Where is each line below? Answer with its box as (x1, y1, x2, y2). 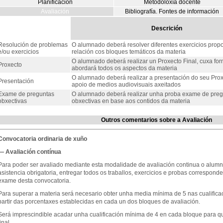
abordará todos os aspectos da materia (71, 65, 177, 72)
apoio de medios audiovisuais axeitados (71, 81, 181, 88)
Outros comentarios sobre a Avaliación (101, 116, 212, 123)
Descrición (151, 25, 182, 32)
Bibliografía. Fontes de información (125, 8, 219, 15)
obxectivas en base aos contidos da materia (71, 98, 190, 105)
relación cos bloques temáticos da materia (71, 48, 186, 55)
